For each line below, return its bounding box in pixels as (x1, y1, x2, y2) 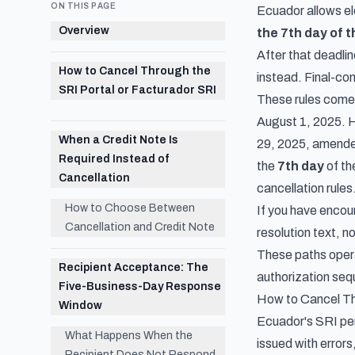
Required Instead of (59, 153, 169, 165)
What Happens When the (65, 330, 193, 342)
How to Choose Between (65, 202, 195, 214)
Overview (59, 25, 109, 36)
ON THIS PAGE (51, 2, 116, 10)
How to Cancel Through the (59, 65, 211, 77)
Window (59, 300, 102, 311)
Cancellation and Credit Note (65, 221, 215, 233)
